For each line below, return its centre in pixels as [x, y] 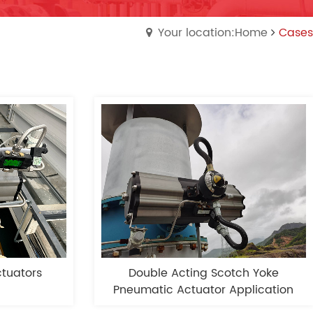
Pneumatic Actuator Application [204, 290]
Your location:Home [213, 33]
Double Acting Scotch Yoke [203, 274]
